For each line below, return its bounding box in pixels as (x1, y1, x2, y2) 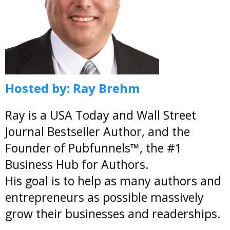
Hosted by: (5, 80, 70, 97)
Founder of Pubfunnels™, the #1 (5, 140, 182, 156)
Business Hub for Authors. (5, 156, 149, 172)
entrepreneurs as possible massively (5, 189, 204, 205)
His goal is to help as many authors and (5, 172, 221, 189)
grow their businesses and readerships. (5, 205, 221, 222)
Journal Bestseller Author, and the (5, 123, 190, 140)
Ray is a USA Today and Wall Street (5, 107, 196, 123)
